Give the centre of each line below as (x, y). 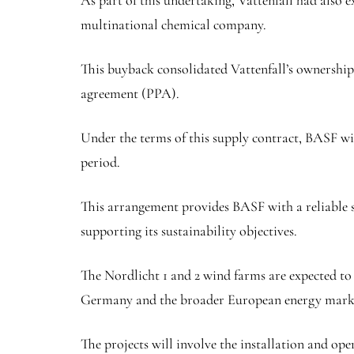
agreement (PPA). (132, 93)
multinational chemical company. (175, 24)
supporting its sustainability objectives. (190, 231)
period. (102, 162)
